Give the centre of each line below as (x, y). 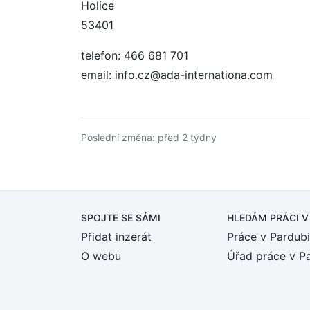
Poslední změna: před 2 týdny (149, 137)
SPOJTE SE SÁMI (121, 218)
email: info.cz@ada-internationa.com (177, 75)
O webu (101, 256)
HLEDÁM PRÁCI (264, 218)
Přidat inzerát (116, 237)
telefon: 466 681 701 (135, 55)
